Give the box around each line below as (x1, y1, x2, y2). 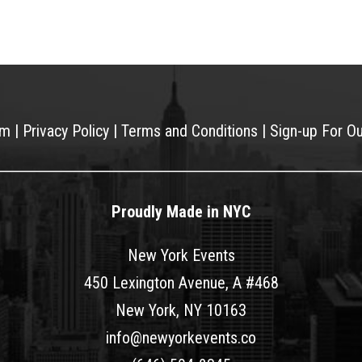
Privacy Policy (23, 120, 109, 141)
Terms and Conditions (121, 120, 258, 141)
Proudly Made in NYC (112, 202, 250, 222)
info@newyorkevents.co (106, 328, 256, 348)
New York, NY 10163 (116, 301, 246, 321)
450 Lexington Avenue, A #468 (83, 273, 279, 293)
